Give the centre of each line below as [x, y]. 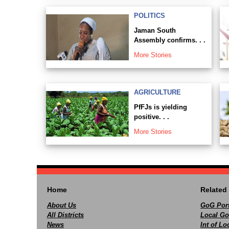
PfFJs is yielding [160, 107]
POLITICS [149, 16]
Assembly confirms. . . [169, 40]
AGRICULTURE [157, 92]
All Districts [65, 215]
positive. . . [151, 117]
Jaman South [155, 30]
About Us [62, 205]
